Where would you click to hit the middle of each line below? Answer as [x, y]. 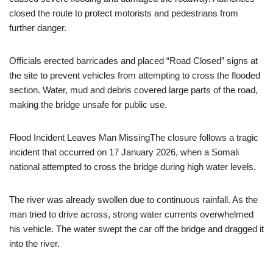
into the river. [34, 243]
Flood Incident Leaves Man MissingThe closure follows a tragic [134, 137]
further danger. [38, 27]
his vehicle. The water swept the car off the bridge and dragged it [136, 229]
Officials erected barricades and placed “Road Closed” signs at [133, 60]
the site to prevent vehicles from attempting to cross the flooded [135, 75]
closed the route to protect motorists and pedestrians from [124, 13]
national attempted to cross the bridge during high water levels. [133, 166]
